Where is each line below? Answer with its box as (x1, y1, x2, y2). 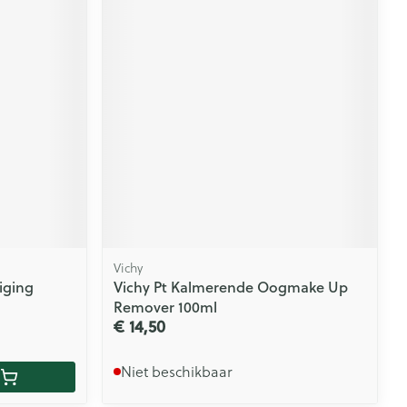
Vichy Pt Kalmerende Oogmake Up (114, 276, 349, 298)
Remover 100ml (114, 296, 218, 318)
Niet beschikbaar (121, 362, 233, 382)
